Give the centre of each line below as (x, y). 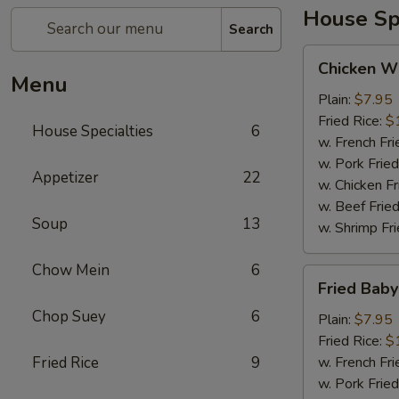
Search (251, 29)
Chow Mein (71, 270)
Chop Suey (69, 317)
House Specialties (93, 131)
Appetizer (65, 178)
